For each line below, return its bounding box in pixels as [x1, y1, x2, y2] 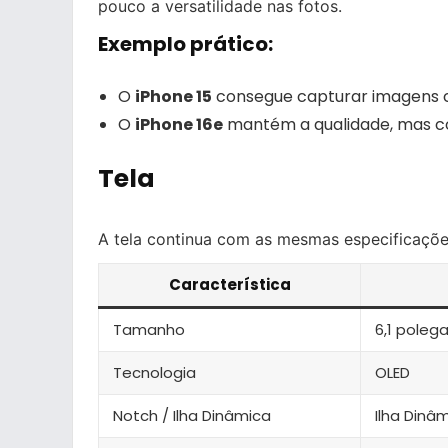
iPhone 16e [135, 112, 223, 136]
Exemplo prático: [98, 29, 273, 58]
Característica [168, 273, 291, 295]
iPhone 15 [135, 84, 212, 108]
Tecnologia [113, 361, 196, 383]
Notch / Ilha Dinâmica [113, 404, 271, 426]
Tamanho [113, 318, 185, 340]
